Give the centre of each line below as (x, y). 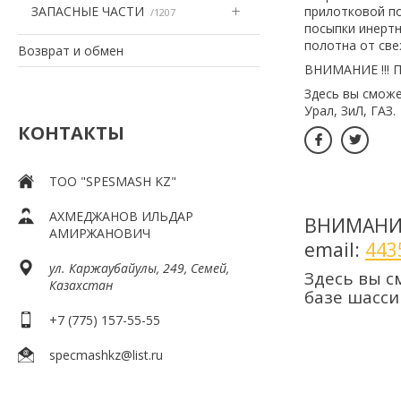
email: (335, 249)
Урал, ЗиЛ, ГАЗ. (350, 110)
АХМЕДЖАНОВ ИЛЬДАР (121, 216)
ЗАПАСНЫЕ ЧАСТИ (88, 11)
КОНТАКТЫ (71, 132)
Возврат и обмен (71, 50)
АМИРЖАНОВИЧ (100, 233)
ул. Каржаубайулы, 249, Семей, (139, 268)
